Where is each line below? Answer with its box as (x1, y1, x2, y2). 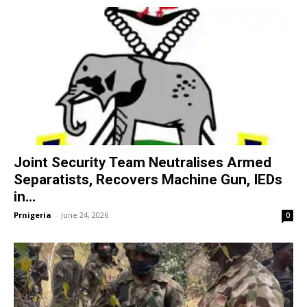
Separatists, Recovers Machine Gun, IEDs (14, 171, 282, 188)
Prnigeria (14, 209, 51, 220)
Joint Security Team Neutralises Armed (14, 153, 271, 171)
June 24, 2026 (61, 209, 108, 220)
